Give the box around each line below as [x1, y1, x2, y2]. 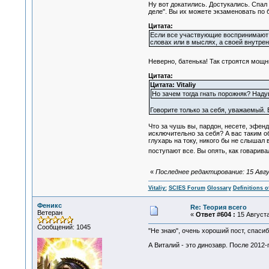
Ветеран [37, 209, 62, 216]
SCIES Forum [168, 185, 205, 192]
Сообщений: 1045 [37, 223, 91, 231]
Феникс [37, 202, 62, 209]
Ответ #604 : [195, 211, 235, 218]
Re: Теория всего [190, 204, 247, 211]
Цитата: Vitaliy [150, 81, 196, 89]
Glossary [207, 185, 231, 192]
